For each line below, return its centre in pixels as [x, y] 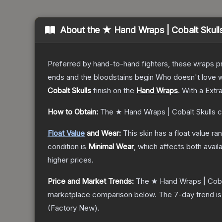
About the [81, 30]
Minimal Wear [111, 147]
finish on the [114, 91]
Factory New [73, 208]
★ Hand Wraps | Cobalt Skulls [166, 112]
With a [193, 91]
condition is [68, 147]
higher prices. [71, 160]
